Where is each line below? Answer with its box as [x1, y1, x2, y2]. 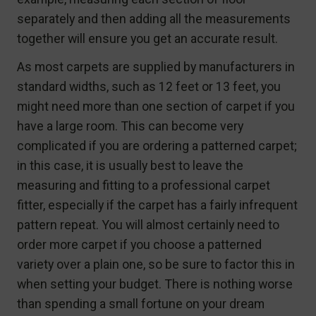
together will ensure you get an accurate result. [17, 30, 278, 46]
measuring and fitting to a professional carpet [17, 177, 270, 193]
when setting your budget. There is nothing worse [17, 276, 293, 291]
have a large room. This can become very [17, 118, 243, 133]
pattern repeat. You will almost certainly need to [17, 217, 279, 232]
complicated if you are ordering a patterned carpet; [17, 138, 297, 153]
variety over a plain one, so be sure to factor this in [17, 256, 295, 272]
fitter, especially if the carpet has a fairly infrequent [17, 197, 298, 212]
